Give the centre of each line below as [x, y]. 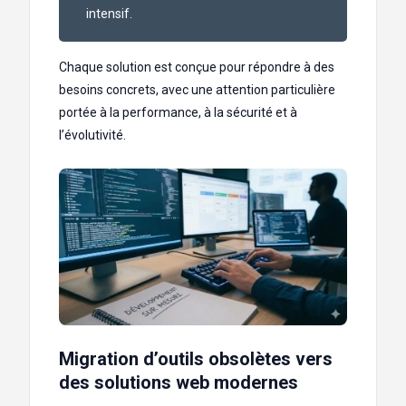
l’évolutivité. [92, 135]
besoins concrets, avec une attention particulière [197, 89]
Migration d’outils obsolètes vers [196, 359]
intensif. [109, 13]
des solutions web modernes [179, 383]
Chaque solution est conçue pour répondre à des [197, 67]
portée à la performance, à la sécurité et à [178, 112]
